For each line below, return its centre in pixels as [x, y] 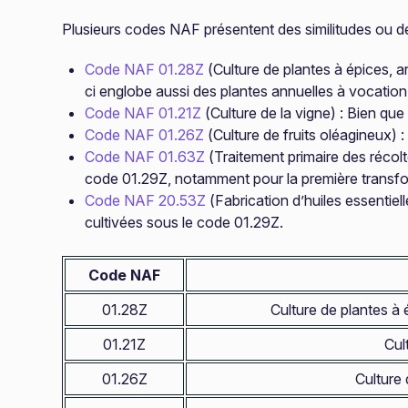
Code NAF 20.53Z [145, 200]
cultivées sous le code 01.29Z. [184, 222]
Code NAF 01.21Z [143, 113]
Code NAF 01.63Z [145, 157]
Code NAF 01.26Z [144, 135]
